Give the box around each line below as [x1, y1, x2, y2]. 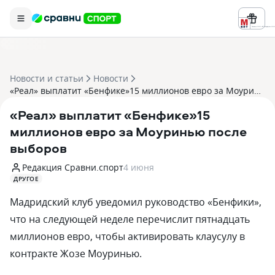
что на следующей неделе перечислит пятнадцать [10, 212, 250, 226]
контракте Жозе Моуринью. [10, 247, 142, 260]
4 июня [123, 161, 154, 173]
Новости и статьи [10, 72, 83, 84]
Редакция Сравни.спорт [22, 161, 123, 173]
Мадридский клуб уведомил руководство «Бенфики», [10, 195, 261, 209]
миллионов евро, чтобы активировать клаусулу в [10, 230, 245, 243]
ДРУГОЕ [14, 174, 39, 183]
